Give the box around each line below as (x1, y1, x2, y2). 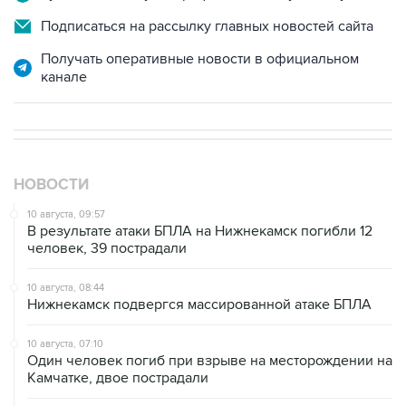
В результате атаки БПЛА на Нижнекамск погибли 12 (27, 222, 372, 241)
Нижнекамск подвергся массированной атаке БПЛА (27, 295, 372, 314)
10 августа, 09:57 (27, 208, 105, 221)
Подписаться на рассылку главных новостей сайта (41, 17, 373, 36)
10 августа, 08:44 (27, 282, 104, 295)
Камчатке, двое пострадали (27, 369, 208, 388)
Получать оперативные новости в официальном (41, 50, 359, 69)
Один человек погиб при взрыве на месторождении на (27, 352, 392, 371)
